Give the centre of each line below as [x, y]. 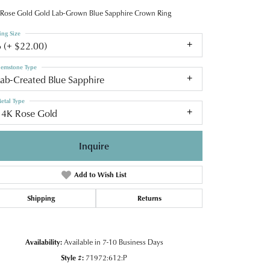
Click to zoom [161, 250]
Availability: [43, 242]
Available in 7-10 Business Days [113, 242]
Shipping [41, 198]
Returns [149, 198]
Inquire [94, 146]
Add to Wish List [100, 175]
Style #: [72, 258]
